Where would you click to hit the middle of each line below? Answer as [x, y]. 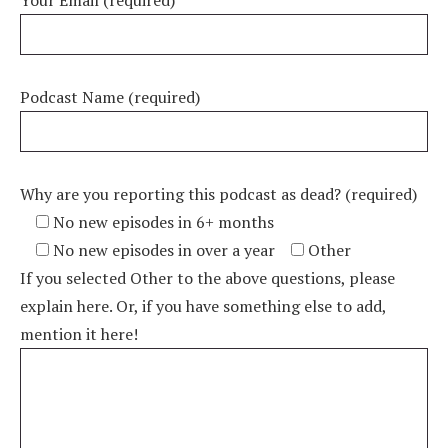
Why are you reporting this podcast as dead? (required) [218, 194]
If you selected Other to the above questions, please [207, 278]
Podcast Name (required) [110, 97]
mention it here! [79, 334]
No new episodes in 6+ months [163, 222]
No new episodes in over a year [164, 250]
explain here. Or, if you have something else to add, [203, 306]
